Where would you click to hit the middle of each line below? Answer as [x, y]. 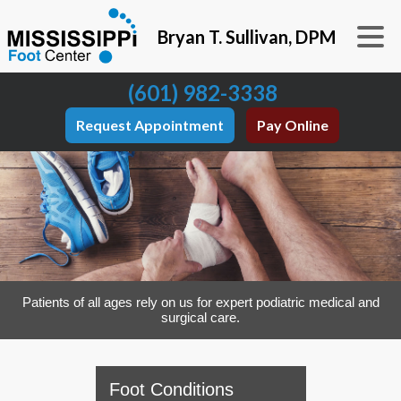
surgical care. [200, 318]
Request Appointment [150, 125]
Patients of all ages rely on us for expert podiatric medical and [200, 303]
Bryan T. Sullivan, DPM [246, 36]
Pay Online [293, 125]
